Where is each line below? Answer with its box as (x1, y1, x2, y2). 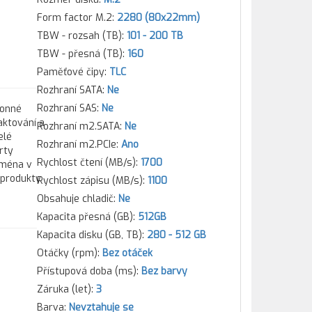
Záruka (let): (36, 283, 96, 296)
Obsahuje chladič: (36, 192, 118, 205)
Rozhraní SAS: (36, 102, 102, 115)
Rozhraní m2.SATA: (36, 120, 125, 133)
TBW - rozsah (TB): (36, 29, 127, 42)
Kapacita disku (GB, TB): (36, 228, 147, 242)
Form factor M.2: (36, 11, 117, 24)
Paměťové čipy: (36, 65, 109, 79)
